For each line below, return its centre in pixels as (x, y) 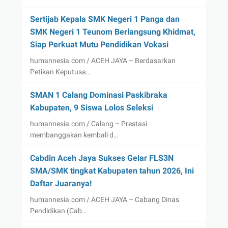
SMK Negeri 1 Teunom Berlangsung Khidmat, (112, 32)
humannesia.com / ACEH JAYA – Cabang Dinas (104, 199)
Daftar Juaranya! (61, 183)
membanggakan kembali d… (74, 135)
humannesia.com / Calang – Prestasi (88, 123)
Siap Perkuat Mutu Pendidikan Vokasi (99, 44)
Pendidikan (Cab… (58, 210)
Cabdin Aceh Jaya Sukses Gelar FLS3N (102, 158)
